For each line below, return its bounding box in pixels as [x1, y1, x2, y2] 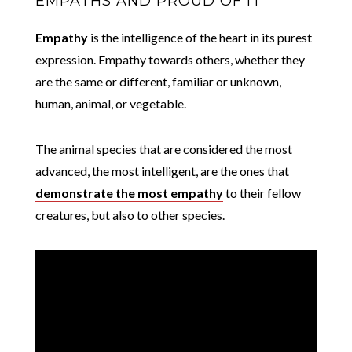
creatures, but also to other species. [35, 207, 225, 222]
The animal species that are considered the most [35, 141, 292, 156]
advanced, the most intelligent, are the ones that [35, 163, 289, 178]
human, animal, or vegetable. [35, 95, 186, 111]
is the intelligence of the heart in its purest [87, 29, 312, 45]
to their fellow [222, 185, 301, 200]
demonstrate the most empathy [35, 185, 223, 200]
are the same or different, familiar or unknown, [35, 73, 281, 89]
